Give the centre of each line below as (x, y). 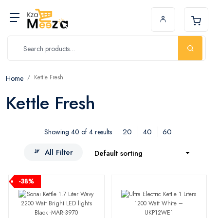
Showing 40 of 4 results (78, 132)
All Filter (59, 152)
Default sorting (118, 153)
